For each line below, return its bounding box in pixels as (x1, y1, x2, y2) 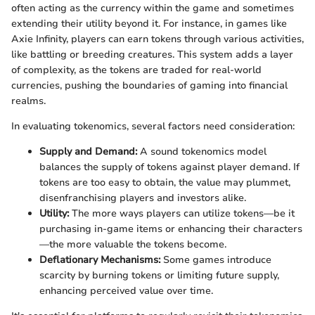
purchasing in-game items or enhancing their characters (39, 221, 302, 236)
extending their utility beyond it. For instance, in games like (11, 16, 287, 30)
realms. (11, 94, 46, 108)
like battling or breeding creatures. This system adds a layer (11, 47, 293, 61)
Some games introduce (160, 252, 271, 266)
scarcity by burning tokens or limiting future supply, (39, 268, 279, 282)
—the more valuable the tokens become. (39, 237, 226, 251)
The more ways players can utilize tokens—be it (69, 206, 295, 220)
